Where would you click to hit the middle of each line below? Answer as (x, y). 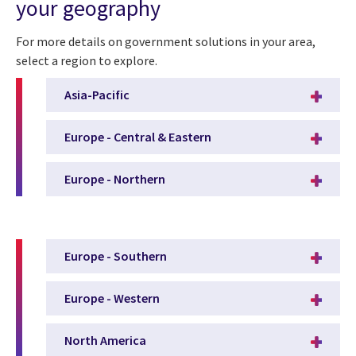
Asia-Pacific (97, 95)
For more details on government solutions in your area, (166, 41)
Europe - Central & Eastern (138, 137)
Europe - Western (112, 298)
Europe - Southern (116, 256)
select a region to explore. (87, 60)
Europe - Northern (115, 179)
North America (105, 341)
